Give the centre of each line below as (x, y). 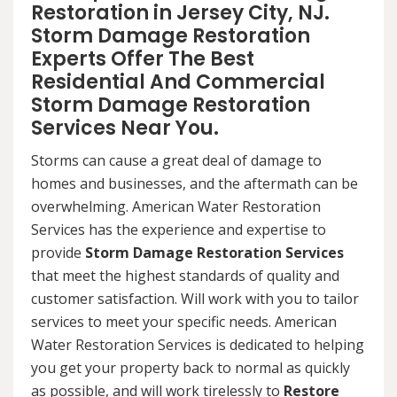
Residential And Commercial (178, 82)
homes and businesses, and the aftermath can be (195, 183)
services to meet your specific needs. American (184, 322)
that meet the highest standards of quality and (185, 276)
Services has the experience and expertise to (179, 230)
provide (58, 253)
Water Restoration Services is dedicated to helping (198, 345)
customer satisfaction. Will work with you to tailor (195, 299)
